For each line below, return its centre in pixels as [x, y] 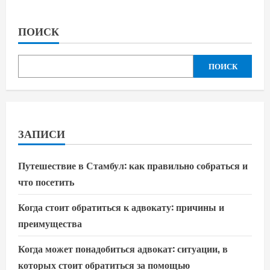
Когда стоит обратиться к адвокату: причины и [121, 206]
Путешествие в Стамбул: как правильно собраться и [133, 165]
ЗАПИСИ [42, 133]
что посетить [46, 181]
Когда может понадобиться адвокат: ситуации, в [123, 248]
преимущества [50, 223]
